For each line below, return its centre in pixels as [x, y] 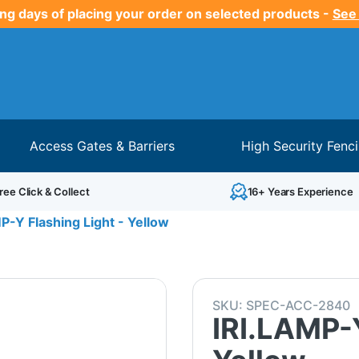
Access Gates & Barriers [103, 145]
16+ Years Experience [300, 191]
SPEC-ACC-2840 [298, 305]
